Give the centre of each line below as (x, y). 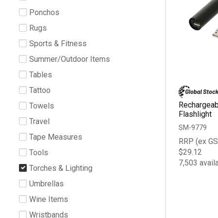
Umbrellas (46, 183)
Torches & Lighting (61, 168)
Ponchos (44, 12)
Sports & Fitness (58, 43)
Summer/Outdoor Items (70, 59)
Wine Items (49, 199)
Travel (39, 121)
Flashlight (195, 114)
